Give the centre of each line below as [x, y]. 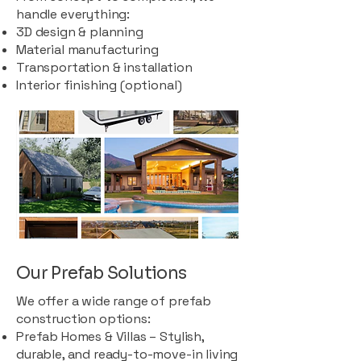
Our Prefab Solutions [102, 273]
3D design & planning [80, 31]
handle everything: [73, 14]
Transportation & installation [104, 67]
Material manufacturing [87, 49]
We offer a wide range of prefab [114, 301]
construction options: [83, 318]
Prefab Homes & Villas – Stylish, [110, 336]
